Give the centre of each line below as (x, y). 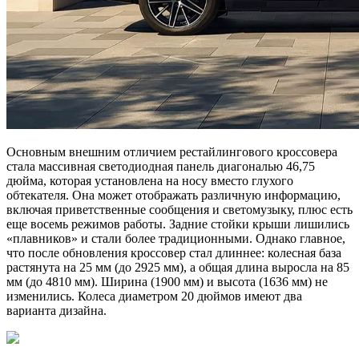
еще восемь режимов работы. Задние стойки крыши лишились (178, 224)
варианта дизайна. (56, 310)
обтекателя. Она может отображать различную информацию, (173, 195)
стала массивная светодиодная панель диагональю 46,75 (161, 166)
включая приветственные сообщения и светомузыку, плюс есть (179, 209)
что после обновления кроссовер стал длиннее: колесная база (174, 252)
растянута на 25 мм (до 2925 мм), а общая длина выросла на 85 (178, 267)
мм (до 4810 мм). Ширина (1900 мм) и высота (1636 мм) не (167, 281)
